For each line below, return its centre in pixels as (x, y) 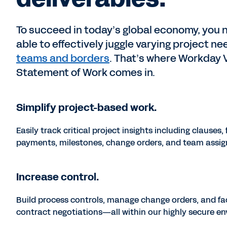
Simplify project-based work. (87, 107)
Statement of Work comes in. (86, 72)
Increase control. (58, 177)
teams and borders (63, 58)
